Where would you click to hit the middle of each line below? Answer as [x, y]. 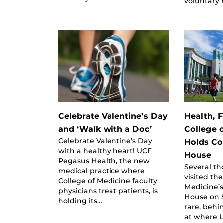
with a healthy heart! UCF [105, 151]
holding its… [80, 200]
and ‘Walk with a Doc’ [105, 129]
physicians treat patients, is [108, 190]
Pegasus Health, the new [104, 161]
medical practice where [102, 170]
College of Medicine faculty [108, 180]
